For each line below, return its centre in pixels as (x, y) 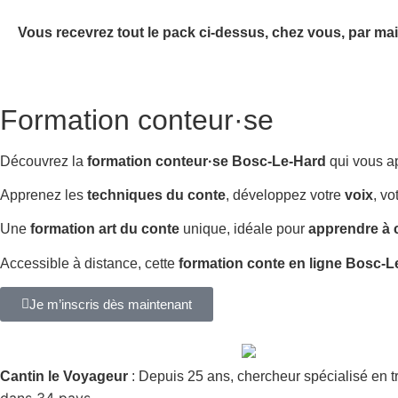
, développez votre (285, 195)
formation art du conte (105, 229)
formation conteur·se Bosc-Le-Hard (207, 161)
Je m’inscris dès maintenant (111, 305)
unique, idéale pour (244, 229)
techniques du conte (156, 195)
